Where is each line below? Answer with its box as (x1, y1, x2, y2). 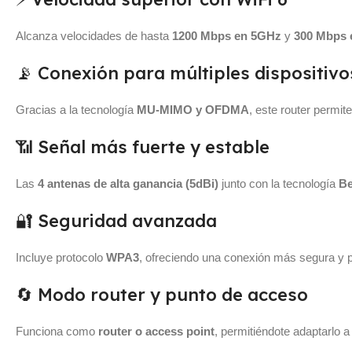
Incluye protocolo (16, 250, 106, 264)
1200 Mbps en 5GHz (172, 28, 281, 42)
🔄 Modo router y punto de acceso (16, 283, 308, 306)
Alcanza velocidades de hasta (16, 28, 172, 42)
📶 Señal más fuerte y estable (16, 135, 269, 158)
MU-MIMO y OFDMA (137, 102, 249, 116)
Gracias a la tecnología (16, 102, 137, 116)
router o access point (98, 324, 214, 338)
